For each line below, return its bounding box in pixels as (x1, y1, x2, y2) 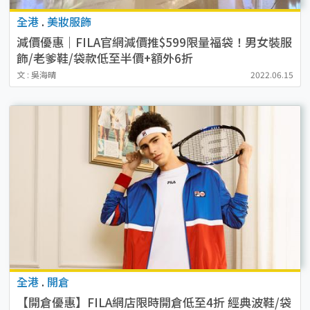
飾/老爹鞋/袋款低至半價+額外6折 (16, 49, 193, 67)
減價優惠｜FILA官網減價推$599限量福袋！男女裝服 (16, 33, 292, 51)
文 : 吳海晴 (16, 69, 56, 81)
